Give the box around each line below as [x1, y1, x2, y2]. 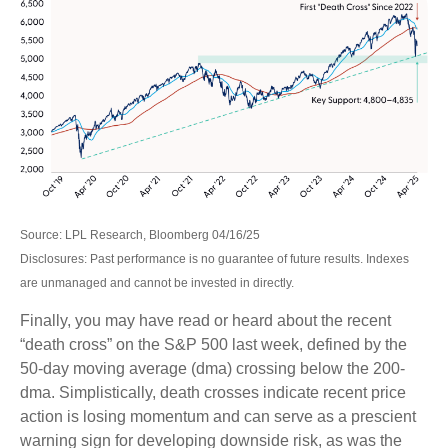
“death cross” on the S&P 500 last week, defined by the [20, 335, 407, 353]
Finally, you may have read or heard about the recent [20, 311, 391, 329]
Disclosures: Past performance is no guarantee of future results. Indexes [20, 251, 409, 266]
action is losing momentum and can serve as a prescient [20, 407, 416, 425]
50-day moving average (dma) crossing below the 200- [20, 359, 405, 377]
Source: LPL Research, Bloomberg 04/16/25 [20, 227, 260, 242]
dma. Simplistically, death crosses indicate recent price [20, 383, 406, 401]
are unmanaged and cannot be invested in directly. [20, 275, 294, 290]
